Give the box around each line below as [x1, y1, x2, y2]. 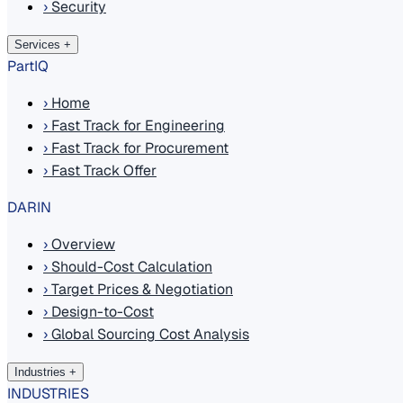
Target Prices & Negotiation [48, 280, 233, 299]
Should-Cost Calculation [48, 257, 212, 276]
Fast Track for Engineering [48, 116, 225, 135]
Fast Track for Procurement [48, 139, 228, 157]
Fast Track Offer [48, 161, 157, 180]
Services [14, 38, 60, 51]
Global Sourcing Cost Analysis [48, 325, 249, 344]
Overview [48, 235, 115, 254]
